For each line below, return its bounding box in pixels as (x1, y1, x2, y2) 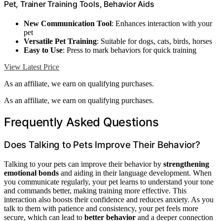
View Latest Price (4, 63, 59, 72)
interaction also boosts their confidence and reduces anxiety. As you (4, 195, 214, 204)
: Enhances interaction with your (111, 19, 212, 28)
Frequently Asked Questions (4, 115, 159, 130)
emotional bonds (4, 168, 59, 177)
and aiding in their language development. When (59, 168, 212, 177)
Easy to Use (24, 46, 63, 55)
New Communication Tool (24, 19, 111, 28)
